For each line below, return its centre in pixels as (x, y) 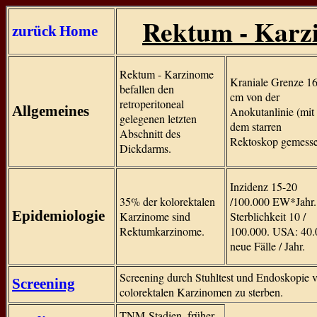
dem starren (256, 126)
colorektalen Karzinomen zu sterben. (201, 292)
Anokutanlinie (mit (272, 111)
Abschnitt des (150, 133)
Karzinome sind (155, 216)
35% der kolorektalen (167, 201)
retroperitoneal (152, 104)
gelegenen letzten (158, 119)
